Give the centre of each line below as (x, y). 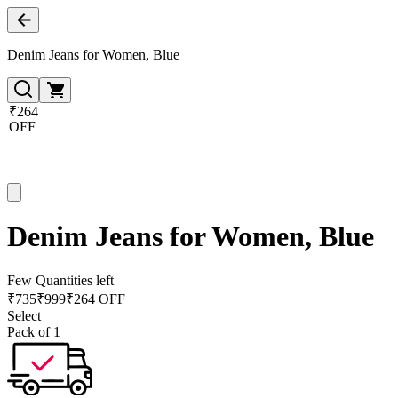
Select (24, 315)
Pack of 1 (34, 331)
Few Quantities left (60, 280)
